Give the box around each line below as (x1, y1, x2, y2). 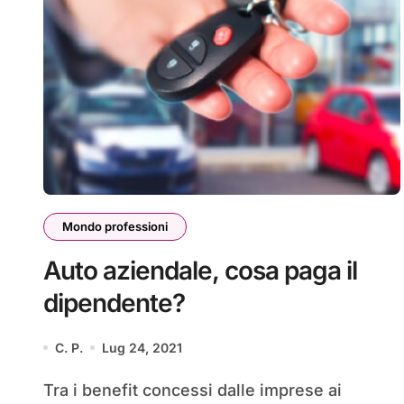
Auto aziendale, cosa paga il (43, 254, 357, 286)
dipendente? (43, 287, 185, 318)
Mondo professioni (62, 218, 168, 234)
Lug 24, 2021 (102, 339, 182, 355)
